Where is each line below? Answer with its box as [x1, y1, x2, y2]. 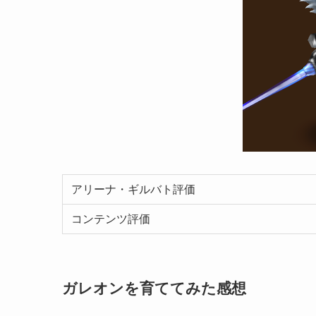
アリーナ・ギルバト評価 [71, 183, 195, 195]
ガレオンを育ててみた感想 [62, 279, 246, 296]
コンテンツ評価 [71, 212, 150, 225]
